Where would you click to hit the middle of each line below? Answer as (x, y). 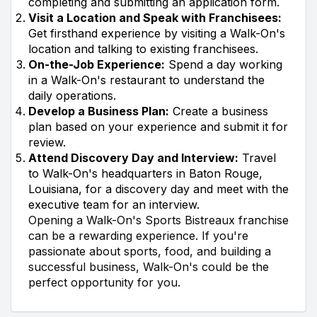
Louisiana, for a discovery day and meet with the (158, 189)
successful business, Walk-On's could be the (149, 266)
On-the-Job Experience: (97, 64)
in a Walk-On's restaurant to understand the (146, 80)
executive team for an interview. (114, 204)
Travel (257, 157)
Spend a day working (224, 64)
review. (47, 142)
